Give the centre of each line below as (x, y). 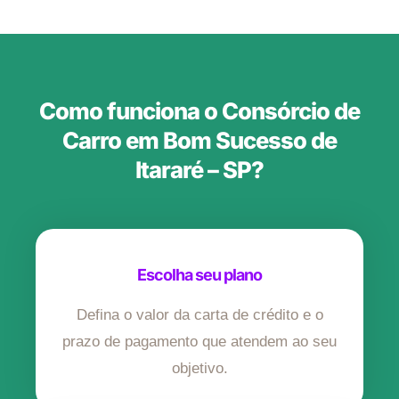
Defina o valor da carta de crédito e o (199, 315)
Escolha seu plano (199, 275)
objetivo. (199, 369)
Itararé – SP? (199, 170)
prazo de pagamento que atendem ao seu (199, 342)
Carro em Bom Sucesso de (199, 141)
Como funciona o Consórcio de (199, 111)
